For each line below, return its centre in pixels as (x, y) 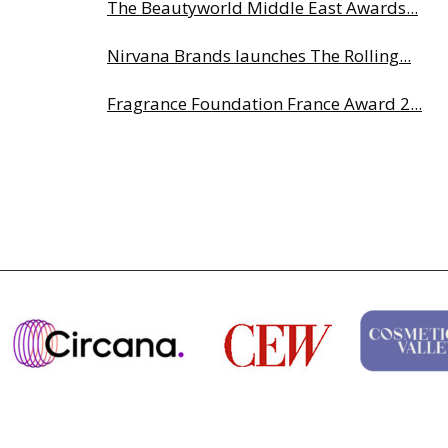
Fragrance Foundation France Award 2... (264, 103)
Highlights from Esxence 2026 (225, 151)
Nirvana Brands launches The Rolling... (259, 55)
